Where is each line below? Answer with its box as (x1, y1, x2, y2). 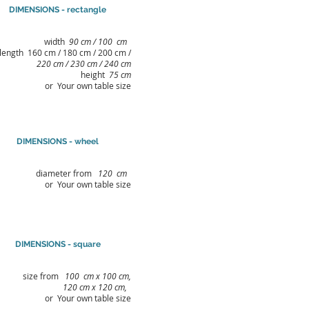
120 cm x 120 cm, (63, 281, 127, 292)
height (81, 69, 109, 80)
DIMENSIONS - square (14, 239, 101, 249)
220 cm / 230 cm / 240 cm (37, 58, 131, 69)
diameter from (36, 168, 98, 179)
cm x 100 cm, (83, 270, 131, 281)
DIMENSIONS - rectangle (9, 5, 106, 14)
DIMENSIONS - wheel (17, 137, 99, 146)
